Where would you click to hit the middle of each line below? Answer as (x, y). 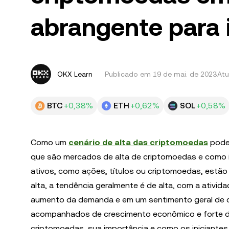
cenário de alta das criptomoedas (138, 142)
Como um (50, 142)
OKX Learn (75, 74)
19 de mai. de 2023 (185, 74)
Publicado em (129, 74)
